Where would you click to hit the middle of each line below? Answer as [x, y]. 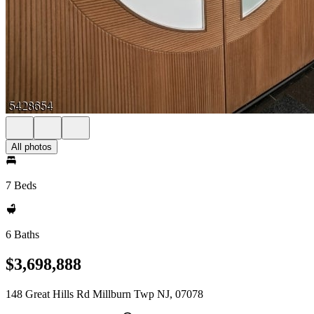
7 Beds [21, 185]
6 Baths [22, 234]
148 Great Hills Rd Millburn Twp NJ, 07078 [104, 294]
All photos [32, 147]
